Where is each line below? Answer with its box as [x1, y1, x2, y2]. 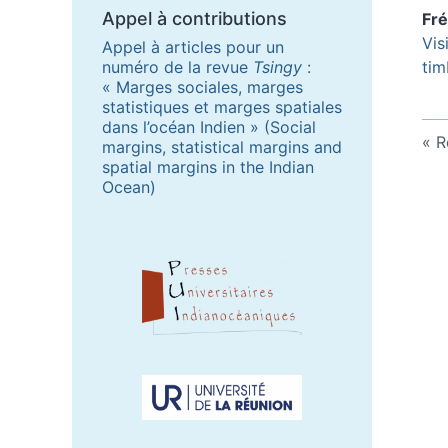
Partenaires [101, 255, 202, 277]
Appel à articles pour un [102, 36, 284, 57]
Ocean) [102, 176, 156, 197]
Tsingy [253, 56, 302, 77]
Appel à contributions [102, 7, 287, 29]
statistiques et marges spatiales [102, 96, 342, 117]
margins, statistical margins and [102, 136, 342, 157]
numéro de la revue [102, 56, 253, 77]
